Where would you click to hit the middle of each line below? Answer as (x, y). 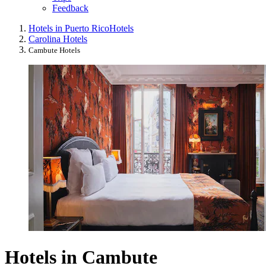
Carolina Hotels (58, 39)
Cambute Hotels (54, 50)
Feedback (70, 8)
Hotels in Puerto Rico (69, 28)
